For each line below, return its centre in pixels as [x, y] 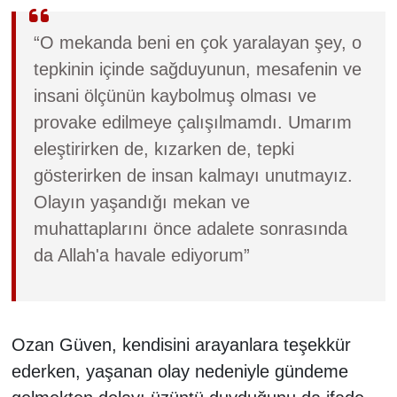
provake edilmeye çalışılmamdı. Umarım [192, 122]
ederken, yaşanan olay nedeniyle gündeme [179, 371]
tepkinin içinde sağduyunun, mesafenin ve [197, 69]
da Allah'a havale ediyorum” [141, 255]
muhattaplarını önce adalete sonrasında [190, 228]
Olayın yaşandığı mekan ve [141, 202]
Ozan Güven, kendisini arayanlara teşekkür [181, 344]
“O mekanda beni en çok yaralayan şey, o [197, 42]
